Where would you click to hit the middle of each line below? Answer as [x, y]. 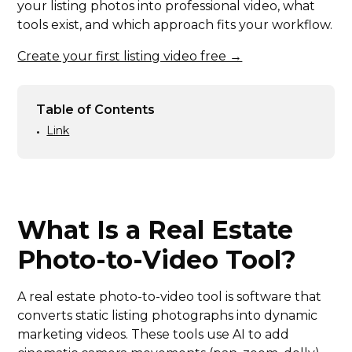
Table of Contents [96, 110]
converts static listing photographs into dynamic [168, 316]
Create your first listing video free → [130, 57]
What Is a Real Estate [156, 230]
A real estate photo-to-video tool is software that [170, 297]
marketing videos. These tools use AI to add [154, 335]
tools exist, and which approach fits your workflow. [175, 25]
